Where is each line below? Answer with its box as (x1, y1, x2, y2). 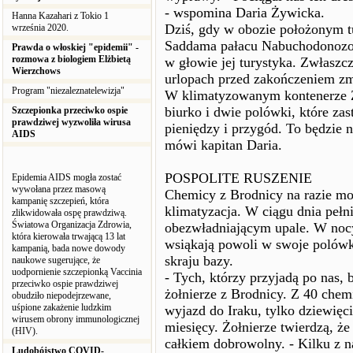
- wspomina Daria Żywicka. (165, 5, 325, 20)
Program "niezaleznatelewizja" (12, 85, 127, 96)
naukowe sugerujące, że (12, 255, 100, 266)
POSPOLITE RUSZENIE (165, 170, 312, 186)
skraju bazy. (165, 253, 233, 269)
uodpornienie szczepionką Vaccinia (12, 266, 142, 277)
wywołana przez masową (12, 184, 106, 195)
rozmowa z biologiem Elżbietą (12, 54, 131, 65)
